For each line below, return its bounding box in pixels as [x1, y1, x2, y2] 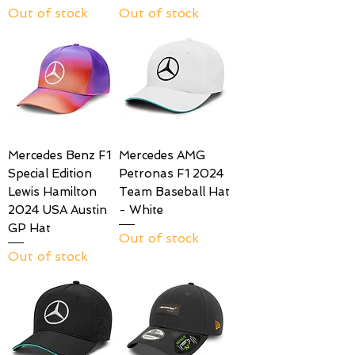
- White [119, 203, 163, 218]
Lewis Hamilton [8, 185, 97, 200]
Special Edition [8, 166, 92, 181]
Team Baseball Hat [119, 185, 230, 200]
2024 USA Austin [8, 203, 107, 218]
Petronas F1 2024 [119, 166, 224, 181]
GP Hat [8, 221, 51, 236]
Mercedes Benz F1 [8, 148, 111, 163]
